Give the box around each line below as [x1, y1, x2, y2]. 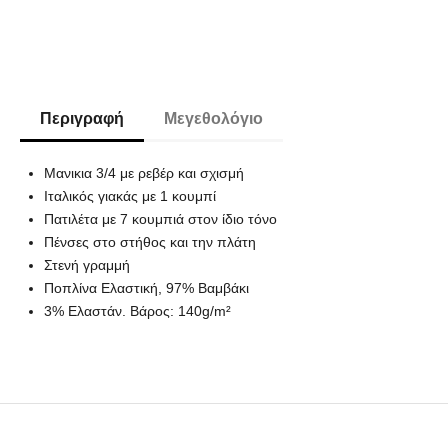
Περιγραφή [40, 109, 124, 127]
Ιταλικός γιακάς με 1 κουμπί [44, 187, 216, 204]
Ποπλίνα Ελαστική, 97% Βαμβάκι [44, 279, 249, 296]
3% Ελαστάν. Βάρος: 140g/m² [44, 302, 231, 319]
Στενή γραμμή [44, 256, 130, 273]
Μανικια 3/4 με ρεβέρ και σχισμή [44, 164, 244, 181]
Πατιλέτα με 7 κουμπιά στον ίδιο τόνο [44, 210, 277, 227]
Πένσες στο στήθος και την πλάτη [44, 233, 256, 250]
